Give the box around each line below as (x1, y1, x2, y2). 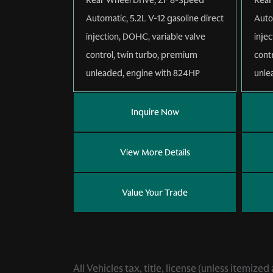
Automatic (86, 12, 126, 24)
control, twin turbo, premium (86, 48, 197, 61)
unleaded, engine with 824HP (86, 66, 200, 79)
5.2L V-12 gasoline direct (130, 12, 224, 24)
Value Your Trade (122, 186, 188, 199)
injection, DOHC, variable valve (86, 30, 205, 43)
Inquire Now (130, 105, 179, 118)
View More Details (119, 146, 190, 158)
